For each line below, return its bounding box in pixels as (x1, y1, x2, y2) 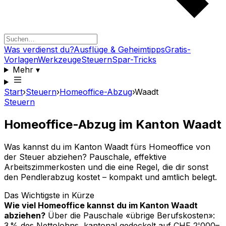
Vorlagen (4, 54, 38, 65)
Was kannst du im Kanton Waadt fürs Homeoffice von (4, 141, 210, 152)
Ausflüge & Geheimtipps (74, 44, 165, 54)
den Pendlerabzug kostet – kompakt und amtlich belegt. (4, 172, 217, 182)
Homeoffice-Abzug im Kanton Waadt (4, 117, 221, 132)
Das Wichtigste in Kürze (4, 190, 94, 200)
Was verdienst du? (4, 44, 74, 54)
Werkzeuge (38, 54, 81, 65)
